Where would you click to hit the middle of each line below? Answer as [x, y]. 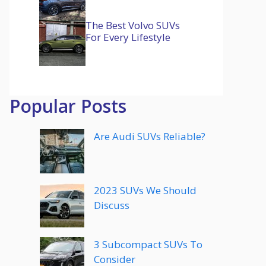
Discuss [112, 205]
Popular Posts [68, 106]
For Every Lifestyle [128, 37]
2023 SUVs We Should [145, 190]
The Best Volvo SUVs [133, 25]
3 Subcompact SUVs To [148, 244]
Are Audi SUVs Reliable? [150, 136]
